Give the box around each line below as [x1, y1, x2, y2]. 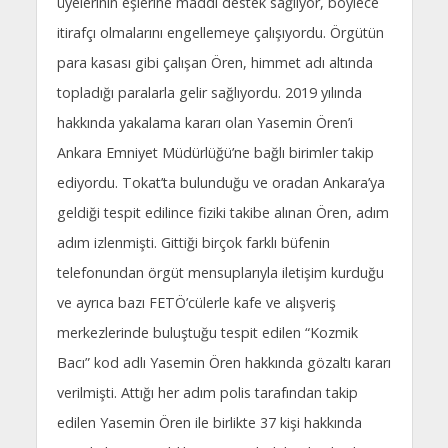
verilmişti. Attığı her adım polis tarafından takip [56, 383, 358, 403]
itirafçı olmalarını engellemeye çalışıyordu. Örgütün [56, 23, 384, 43]
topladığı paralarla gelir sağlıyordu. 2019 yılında [56, 83, 362, 103]
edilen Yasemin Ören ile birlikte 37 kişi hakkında [56, 413, 362, 433]
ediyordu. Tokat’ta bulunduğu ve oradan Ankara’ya [56, 173, 385, 193]
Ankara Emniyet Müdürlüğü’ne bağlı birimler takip [56, 143, 374, 163]
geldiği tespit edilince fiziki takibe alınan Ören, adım [56, 203, 389, 223]
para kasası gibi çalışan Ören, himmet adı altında [56, 53, 373, 73]
